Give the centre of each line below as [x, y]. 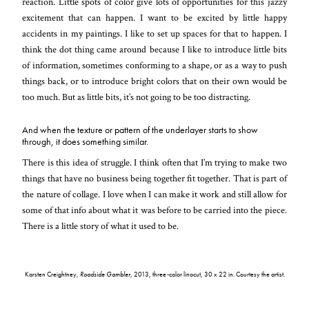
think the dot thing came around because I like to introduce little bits [154, 49]
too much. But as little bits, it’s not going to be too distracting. [137, 97]
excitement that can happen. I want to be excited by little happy [154, 17]
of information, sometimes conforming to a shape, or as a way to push [154, 65]
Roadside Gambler [105, 274]
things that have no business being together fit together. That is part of [154, 178]
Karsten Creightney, [52, 274]
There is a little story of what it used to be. [101, 226]
